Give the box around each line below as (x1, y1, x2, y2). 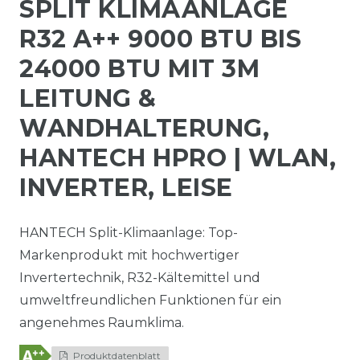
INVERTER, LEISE (19, 172, 233, 202)
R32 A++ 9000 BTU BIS (19, 23, 301, 54)
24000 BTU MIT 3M (19, 53, 260, 84)
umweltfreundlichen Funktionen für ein (19, 292, 281, 308)
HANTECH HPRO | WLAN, (19, 142, 336, 173)
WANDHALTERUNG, (19, 112, 269, 143)
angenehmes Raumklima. (19, 314, 184, 330)
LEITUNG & (19, 83, 157, 113)
